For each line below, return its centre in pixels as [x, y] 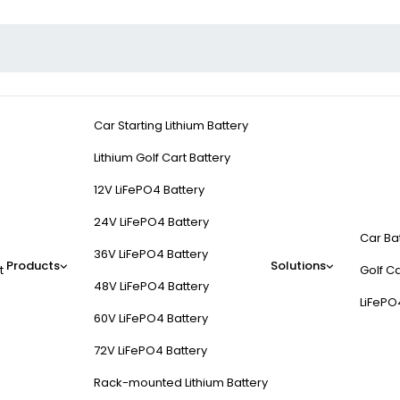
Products [33, 266]
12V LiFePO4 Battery [149, 190]
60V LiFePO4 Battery [151, 319]
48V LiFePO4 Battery [151, 287]
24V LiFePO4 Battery [151, 222]
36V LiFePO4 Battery [151, 254]
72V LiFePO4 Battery [150, 351]
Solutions [298, 266]
